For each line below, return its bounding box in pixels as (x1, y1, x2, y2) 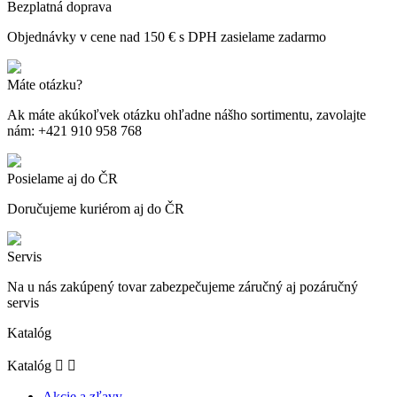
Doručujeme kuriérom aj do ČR (7, 201, 184, 217)
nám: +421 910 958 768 (7, 123, 142, 139)
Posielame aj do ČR (7, 171, 118, 187)
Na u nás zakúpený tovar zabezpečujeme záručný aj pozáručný (7, 279, 358, 295)
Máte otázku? (7, 77, 82, 93)
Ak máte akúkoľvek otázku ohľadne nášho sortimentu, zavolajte (7, 107, 366, 123)
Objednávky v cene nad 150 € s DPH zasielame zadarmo (7, 29, 326, 45)
